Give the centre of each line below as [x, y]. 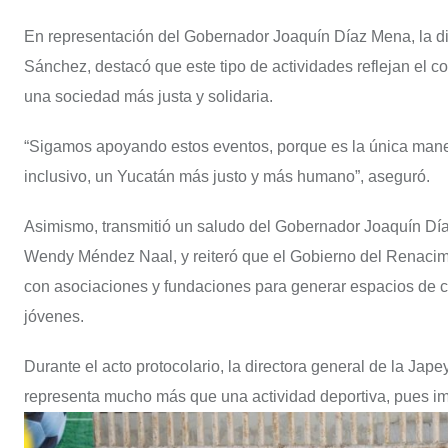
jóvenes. [54, 316]
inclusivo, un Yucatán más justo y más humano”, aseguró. [227, 176]
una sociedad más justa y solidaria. [148, 96]
